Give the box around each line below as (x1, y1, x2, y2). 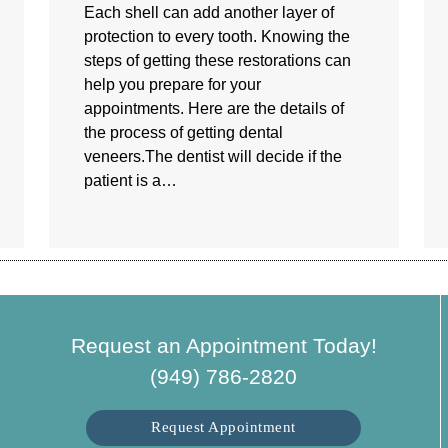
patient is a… (84, 172, 177, 190)
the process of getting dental (84, 124, 283, 142)
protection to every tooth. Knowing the (84, 28, 350, 46)
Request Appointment (151, 418, 296, 436)
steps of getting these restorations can (84, 52, 351, 70)
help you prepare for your (84, 76, 261, 94)
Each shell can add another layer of (84, 4, 334, 22)
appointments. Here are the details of (84, 100, 344, 118)
